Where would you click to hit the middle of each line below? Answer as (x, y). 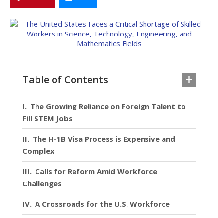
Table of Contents (65, 79)
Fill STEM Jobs (47, 118)
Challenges (42, 183)
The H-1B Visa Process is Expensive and (104, 138)
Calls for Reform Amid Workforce (96, 171)
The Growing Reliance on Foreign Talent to (108, 106)
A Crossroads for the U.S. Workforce (102, 204)
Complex (38, 151)
